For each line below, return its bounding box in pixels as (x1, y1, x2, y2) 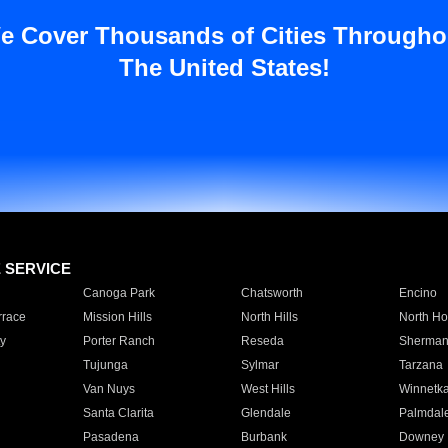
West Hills (240, 382, 295, 396)
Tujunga (82, 358, 128, 372)
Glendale (240, 406, 291, 420)
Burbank (240, 430, 287, 444)
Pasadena (82, 430, 139, 444)
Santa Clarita (82, 406, 154, 420)
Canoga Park (82, 286, 155, 300)
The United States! (118, 54, 330, 81)
